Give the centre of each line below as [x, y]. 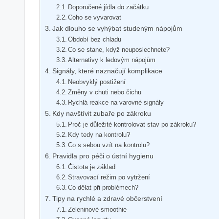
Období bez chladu [95, 39]
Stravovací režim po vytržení [109, 177]
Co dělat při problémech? [103, 187]
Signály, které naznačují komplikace [107, 71]
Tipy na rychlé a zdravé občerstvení [107, 198]
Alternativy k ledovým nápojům [112, 60]
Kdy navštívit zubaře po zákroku [101, 113]
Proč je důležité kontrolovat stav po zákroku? [132, 124]
